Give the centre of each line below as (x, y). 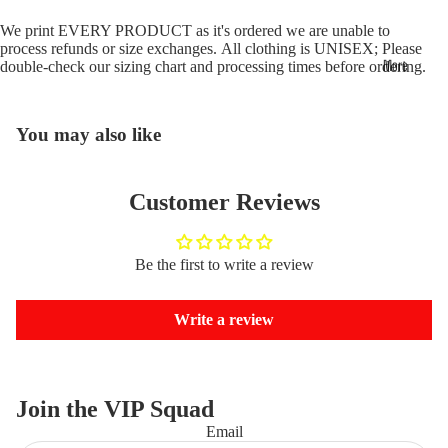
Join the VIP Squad (115, 409)
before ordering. (373, 67)
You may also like (88, 135)
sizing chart (150, 67)
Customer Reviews (224, 202)
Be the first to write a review (224, 265)
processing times (269, 67)
